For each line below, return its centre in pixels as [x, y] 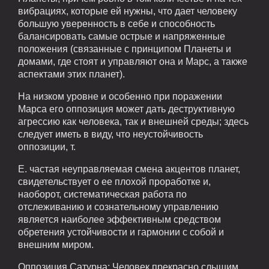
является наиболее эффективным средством [119, 219]
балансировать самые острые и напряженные [122, 36]
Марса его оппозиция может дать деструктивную [126, 109]
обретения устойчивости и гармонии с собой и [121, 232]
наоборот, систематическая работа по [102, 194]
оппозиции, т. [47, 147]
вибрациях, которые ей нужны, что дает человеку [128, 11]
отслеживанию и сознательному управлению [118, 207]
